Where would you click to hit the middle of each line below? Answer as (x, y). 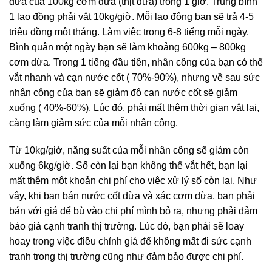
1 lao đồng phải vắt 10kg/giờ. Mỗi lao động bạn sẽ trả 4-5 (131, 16)
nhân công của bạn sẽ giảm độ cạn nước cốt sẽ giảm (123, 92)
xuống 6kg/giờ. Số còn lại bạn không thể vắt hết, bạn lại (128, 166)
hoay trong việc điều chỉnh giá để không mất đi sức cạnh (130, 242)
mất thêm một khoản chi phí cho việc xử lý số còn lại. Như (133, 181)
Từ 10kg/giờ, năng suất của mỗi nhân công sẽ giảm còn (129, 151)
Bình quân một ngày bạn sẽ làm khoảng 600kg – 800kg (127, 47)
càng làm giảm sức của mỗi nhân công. (93, 123)
